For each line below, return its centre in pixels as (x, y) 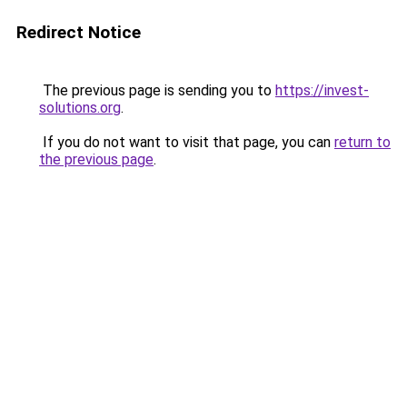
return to (362, 142)
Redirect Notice (79, 32)
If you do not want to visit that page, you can (187, 142)
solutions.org (80, 108)
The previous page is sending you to (157, 90)
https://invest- (322, 90)
